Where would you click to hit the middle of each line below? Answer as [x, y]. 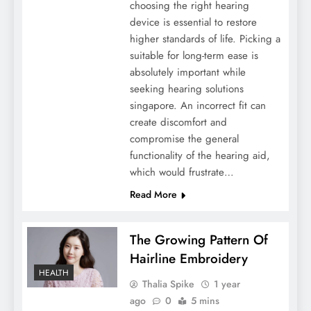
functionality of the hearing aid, [200, 156]
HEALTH [54, 272]
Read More [153, 195]
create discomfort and [178, 123]
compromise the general [184, 139]
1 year [227, 284]
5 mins [205, 301]
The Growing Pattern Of [199, 240]
